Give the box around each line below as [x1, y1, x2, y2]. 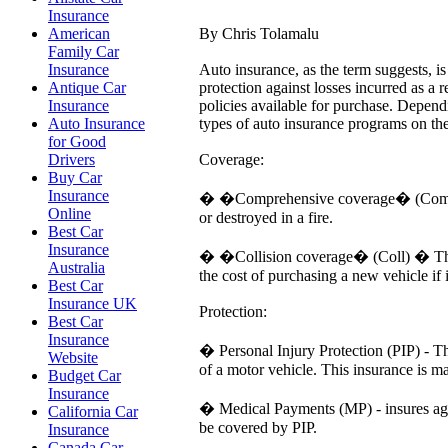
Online [48, 205, 91, 222]
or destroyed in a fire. [198, 208, 333, 226]
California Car [48, 403, 138, 420]
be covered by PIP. [198, 418, 317, 436]
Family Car [48, 43, 119, 60]
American [48, 25, 110, 42]
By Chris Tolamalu [198, 24, 319, 42]
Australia [48, 259, 105, 276]
